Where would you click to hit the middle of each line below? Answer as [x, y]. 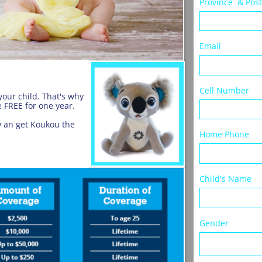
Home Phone [224, 134]
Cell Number [224, 90]
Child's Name [227, 179]
